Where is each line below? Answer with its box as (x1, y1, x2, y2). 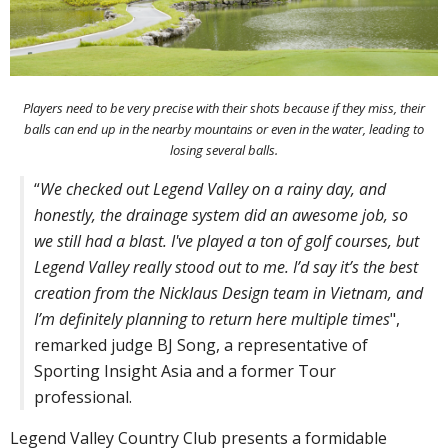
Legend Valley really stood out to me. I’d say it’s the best (34, 256, 418, 279)
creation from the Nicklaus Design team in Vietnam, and (34, 282, 423, 305)
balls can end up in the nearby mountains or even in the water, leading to (24, 120, 424, 139)
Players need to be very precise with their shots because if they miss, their (23, 99, 425, 118)
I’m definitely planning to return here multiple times (34, 308, 390, 331)
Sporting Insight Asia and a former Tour (34, 360, 336, 383)
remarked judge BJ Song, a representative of (34, 334, 368, 357)
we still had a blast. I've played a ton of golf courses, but (34, 230, 419, 253)
